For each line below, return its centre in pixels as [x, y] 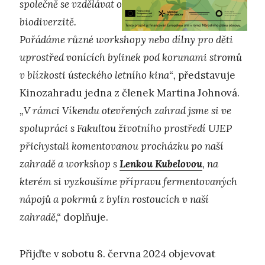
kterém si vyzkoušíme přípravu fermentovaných [128, 181]
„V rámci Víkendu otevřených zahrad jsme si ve [125, 110]
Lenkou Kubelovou [161, 164]
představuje [206, 75]
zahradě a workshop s [70, 164]
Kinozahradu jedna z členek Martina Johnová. [130, 93]
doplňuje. [85, 217]
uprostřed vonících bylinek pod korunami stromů [131, 57]
